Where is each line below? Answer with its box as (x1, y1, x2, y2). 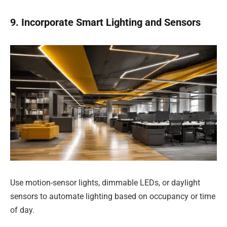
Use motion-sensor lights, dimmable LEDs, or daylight (10, 177, 200, 187)
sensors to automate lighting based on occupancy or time (10, 191, 215, 201)
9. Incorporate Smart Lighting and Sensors (10, 16, 201, 28)
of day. (10, 205, 34, 215)
